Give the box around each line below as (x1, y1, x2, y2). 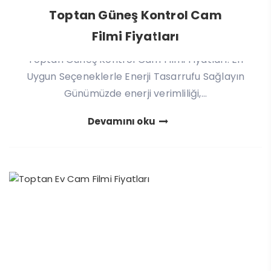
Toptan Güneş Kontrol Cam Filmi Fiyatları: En (27, 52, 244, 67)
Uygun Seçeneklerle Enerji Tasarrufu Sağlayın (26, 69, 245, 83)
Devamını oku (87, 114, 158, 128)
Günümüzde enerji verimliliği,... (64, 86, 207, 100)
